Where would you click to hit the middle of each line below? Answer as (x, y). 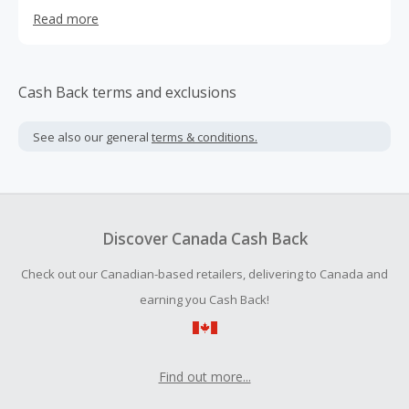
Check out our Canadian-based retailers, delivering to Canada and (204, 274)
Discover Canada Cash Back (204, 239)
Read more (66, 19)
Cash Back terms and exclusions (127, 92)
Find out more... (204, 377)
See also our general (92, 136)
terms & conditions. (204, 136)
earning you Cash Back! (204, 299)
